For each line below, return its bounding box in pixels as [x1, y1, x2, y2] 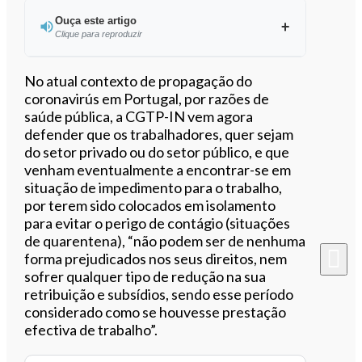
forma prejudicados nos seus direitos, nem [24, 249, 288, 267]
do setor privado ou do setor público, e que [24, 142, 290, 161]
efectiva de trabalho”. [24, 320, 158, 339]
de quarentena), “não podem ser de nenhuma [24, 231, 306, 250]
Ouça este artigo [54, 14, 137, 27]
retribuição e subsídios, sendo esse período [24, 284, 294, 303]
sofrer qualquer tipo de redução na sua [24, 267, 267, 285]
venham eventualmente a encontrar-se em [24, 160, 292, 179]
